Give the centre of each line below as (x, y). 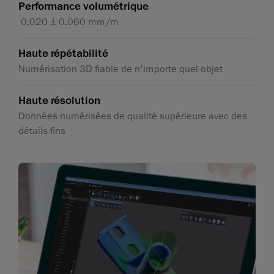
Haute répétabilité (63, 54)
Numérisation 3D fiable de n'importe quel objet (120, 69)
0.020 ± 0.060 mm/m (68, 22)
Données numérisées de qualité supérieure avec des (133, 117)
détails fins (42, 131)
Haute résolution (59, 101)
